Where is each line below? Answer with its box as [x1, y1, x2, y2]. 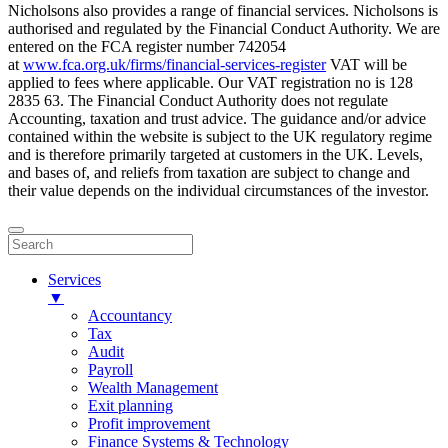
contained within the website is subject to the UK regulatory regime [8, 127, 432, 145]
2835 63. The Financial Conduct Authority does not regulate [8, 91, 388, 109]
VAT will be [326, 55, 407, 73]
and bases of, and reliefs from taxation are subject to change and [8, 163, 410, 181]
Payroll [88, 360, 133, 378]
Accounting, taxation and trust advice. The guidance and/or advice [8, 109, 426, 127]
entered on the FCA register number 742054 [8, 37, 286, 55]
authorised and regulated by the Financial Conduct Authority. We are [8, 19, 440, 37]
